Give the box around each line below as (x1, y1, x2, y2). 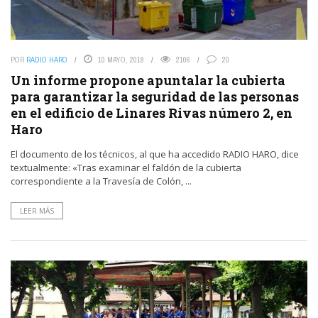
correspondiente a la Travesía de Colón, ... (11, 174, 192, 187)
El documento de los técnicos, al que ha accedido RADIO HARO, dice (11, 147, 299, 160)
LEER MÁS (20, 205, 54, 216)
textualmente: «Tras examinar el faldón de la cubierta (11, 160, 241, 174)
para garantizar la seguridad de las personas (11, 87, 299, 105)
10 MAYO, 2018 (98, 54, 144, 65)
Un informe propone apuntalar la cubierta (11, 71, 285, 89)
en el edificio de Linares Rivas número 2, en (11, 104, 292, 121)
